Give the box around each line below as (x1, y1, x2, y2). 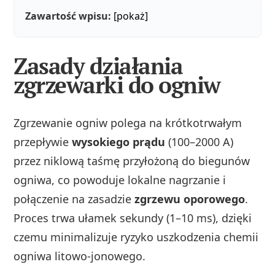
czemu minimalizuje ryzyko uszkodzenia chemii (14, 229, 259, 244)
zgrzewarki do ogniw (14, 69, 220, 100)
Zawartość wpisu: (25, 9, 112, 23)
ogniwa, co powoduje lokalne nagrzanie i (14, 172, 227, 187)
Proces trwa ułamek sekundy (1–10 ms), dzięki (14, 210, 252, 225)
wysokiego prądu (72, 134, 166, 149)
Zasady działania (14, 50, 183, 81)
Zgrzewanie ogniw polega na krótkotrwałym (14, 115, 242, 130)
